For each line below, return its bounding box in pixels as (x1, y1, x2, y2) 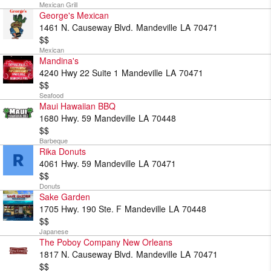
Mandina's (39, 54, 79, 67)
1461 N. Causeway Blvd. (39, 21, 133, 33)
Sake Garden (39, 191, 90, 203)
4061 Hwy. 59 (39, 157, 91, 169)
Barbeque (39, 135, 68, 145)
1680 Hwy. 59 (39, 112, 91, 124)
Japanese (39, 226, 68, 236)
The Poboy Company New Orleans (39, 236, 172, 248)
